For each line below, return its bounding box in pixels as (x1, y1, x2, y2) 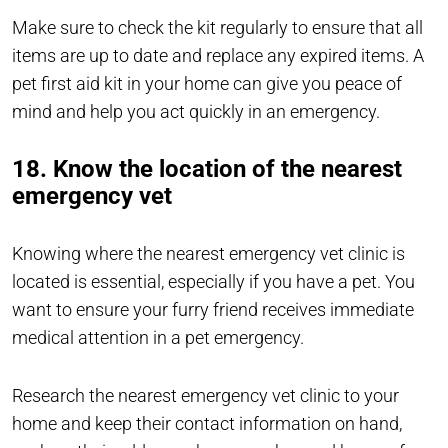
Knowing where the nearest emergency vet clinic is (12, 243, 405, 265)
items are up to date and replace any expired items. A (12, 45, 424, 67)
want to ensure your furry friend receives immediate (12, 299, 414, 321)
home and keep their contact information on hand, (12, 413, 402, 435)
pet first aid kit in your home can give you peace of (12, 73, 402, 95)
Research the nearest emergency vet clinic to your (12, 385, 399, 407)
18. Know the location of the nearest (12, 155, 402, 184)
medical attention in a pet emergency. (12, 327, 308, 349)
